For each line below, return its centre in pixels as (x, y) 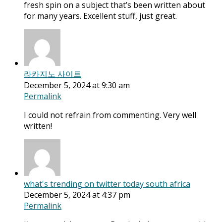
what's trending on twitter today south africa (107, 184)
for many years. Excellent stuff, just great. (100, 16)
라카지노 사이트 (53, 74)
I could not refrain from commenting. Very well (110, 115)
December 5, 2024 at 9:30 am (77, 85)
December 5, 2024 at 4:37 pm (77, 195)
